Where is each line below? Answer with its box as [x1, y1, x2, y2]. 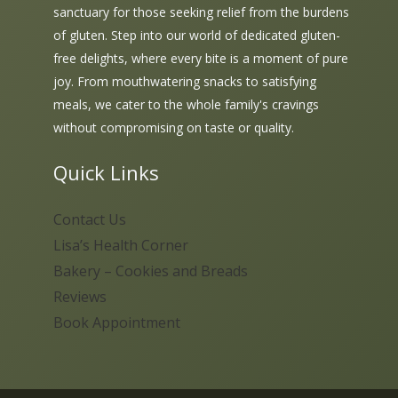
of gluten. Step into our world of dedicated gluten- [53, 27, 340, 44]
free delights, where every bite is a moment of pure [53, 50, 348, 68]
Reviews [53, 287, 107, 307]
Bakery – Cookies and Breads [53, 261, 248, 282]
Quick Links [53, 159, 159, 187]
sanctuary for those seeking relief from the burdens [53, 4, 349, 21]
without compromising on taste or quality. [53, 119, 294, 137]
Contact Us [53, 210, 126, 230]
